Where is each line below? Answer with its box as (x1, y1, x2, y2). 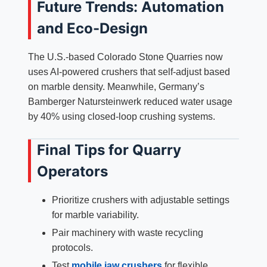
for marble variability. (51, 210, 139, 221)
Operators (36, 163, 108, 181)
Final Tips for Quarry (36, 141, 181, 159)
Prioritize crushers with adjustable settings (51, 195, 229, 206)
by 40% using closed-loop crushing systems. (27, 111, 215, 122)
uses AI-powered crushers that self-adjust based (27, 67, 230, 77)
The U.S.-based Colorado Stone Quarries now (27, 52, 223, 63)
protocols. (51, 243, 93, 253)
